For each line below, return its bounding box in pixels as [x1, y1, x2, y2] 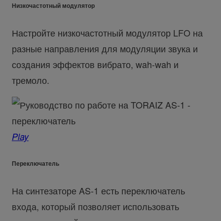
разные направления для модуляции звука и [11, 42, 198, 55]
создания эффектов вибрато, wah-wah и [11, 58, 179, 71]
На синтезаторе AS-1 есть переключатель [11, 184, 185, 197]
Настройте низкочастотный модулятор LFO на [11, 26, 203, 39]
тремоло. [11, 74, 49, 87]
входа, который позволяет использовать [11, 199, 179, 213]
